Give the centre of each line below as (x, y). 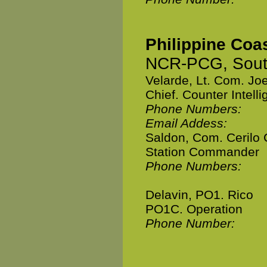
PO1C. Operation (194, 209)
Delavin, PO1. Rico (199, 195)
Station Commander (202, 152)
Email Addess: (186, 123)
